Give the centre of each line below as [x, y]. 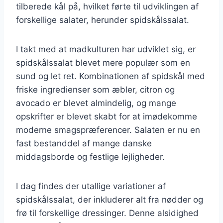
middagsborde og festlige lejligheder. [90, 157]
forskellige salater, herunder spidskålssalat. [103, 20]
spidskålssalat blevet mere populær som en [103, 62]
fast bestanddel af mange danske [84, 143]
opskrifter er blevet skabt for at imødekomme [107, 116]
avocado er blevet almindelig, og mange [96, 103]
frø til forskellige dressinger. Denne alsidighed [107, 213]
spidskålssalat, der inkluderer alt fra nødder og [110, 199]
